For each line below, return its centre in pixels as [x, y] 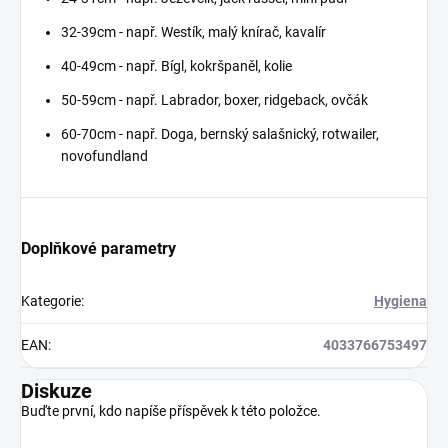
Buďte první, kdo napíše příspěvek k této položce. [171, 411]
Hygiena [400, 301]
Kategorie [51, 301]
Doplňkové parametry [98, 249]
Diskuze [56, 391]
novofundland [104, 156]
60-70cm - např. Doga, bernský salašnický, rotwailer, [220, 134]
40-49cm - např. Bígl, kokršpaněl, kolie [176, 66]
